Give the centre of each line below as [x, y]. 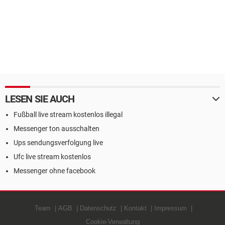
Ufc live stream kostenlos [52, 157]
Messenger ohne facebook [54, 171]
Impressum [171, 208]
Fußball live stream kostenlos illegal [68, 115]
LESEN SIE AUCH [40, 99]
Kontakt [135, 208]
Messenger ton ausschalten [57, 129]
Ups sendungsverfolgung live [58, 143]
